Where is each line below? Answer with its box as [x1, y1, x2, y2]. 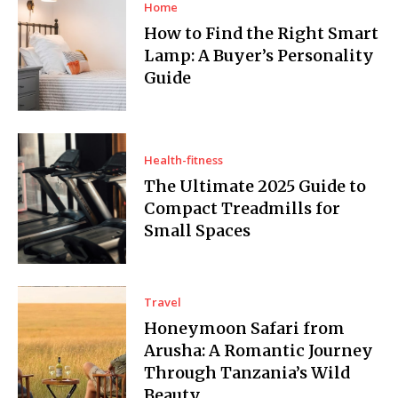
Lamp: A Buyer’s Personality [144, 45, 375, 67]
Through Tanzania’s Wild [144, 362, 351, 383]
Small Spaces [144, 220, 251, 242]
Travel [144, 293, 182, 310]
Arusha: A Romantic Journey [144, 339, 374, 361]
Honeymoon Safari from [144, 317, 346, 338]
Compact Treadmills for [144, 198, 341, 219]
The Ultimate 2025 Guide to [144, 176, 367, 197]
